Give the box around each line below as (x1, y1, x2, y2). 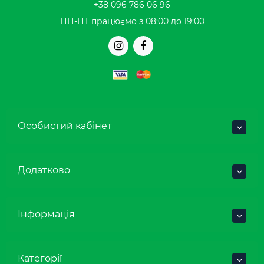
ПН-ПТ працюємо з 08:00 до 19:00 (60, 16, 204, 27)
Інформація (18, 209, 75, 220)
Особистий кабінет (18, 120, 112, 132)
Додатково (18, 164, 70, 176)
